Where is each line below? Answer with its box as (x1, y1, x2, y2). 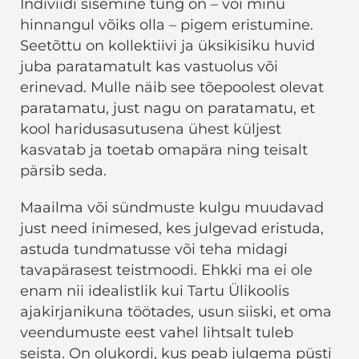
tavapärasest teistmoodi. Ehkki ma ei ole (20, 261, 313, 280)
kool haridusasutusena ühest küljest (20, 120, 281, 139)
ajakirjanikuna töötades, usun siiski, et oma (20, 303, 332, 321)
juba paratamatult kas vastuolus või (20, 58, 278, 76)
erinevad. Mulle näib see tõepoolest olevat (20, 79, 324, 97)
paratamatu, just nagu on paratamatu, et (20, 99, 315, 118)
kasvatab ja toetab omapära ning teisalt (20, 141, 308, 159)
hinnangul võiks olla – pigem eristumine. (20, 16, 313, 34)
